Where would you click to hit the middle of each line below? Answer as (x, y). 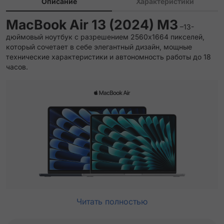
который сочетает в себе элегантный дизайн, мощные (99, 47)
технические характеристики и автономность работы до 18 (108, 57)
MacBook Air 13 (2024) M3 (92, 24)
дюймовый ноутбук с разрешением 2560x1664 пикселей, (105, 37)
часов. (17, 67)
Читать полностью (112, 201)
